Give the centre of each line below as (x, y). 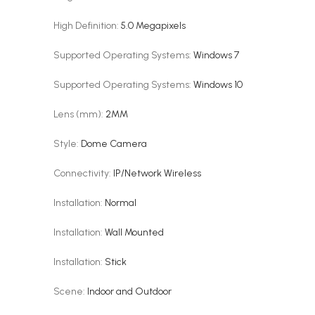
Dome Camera (114, 144)
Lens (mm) (77, 114)
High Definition (85, 26)
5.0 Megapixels (153, 26)
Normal (121, 203)
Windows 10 (218, 85)
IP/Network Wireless (157, 173)
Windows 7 (216, 55)
